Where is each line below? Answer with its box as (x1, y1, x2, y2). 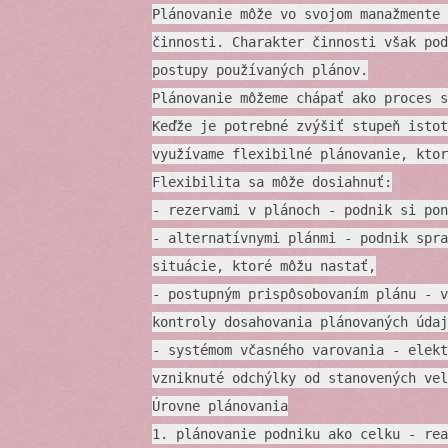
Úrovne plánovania (152, 398, 288, 415)
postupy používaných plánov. (152, 62, 368, 79)
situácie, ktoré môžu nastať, (152, 258, 376, 275)
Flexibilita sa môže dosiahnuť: (152, 174, 392, 191)
